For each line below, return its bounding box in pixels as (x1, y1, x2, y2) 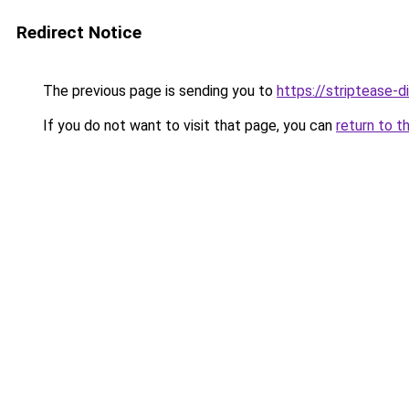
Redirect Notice (16, 22, 142, 43)
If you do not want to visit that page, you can (39, 117, 336, 134)
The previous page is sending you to (39, 82, 277, 100)
